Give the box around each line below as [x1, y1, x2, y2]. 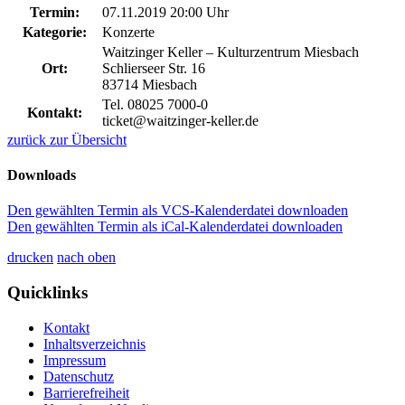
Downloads [7, 166, 76, 183]
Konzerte [102, 24, 155, 40]
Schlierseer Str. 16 [102, 60, 205, 76]
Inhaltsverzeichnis [43, 335, 146, 352]
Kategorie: [22, 24, 87, 40]
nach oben [57, 250, 116, 266]
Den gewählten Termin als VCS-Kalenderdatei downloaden [7, 202, 348, 219]
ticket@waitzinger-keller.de [102, 112, 259, 128]
